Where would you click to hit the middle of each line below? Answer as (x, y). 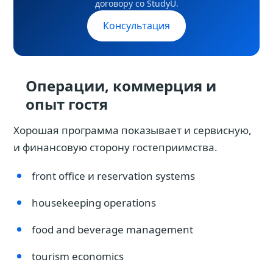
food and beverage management (112, 229)
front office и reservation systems (113, 176)
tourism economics (78, 256)
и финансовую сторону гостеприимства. (115, 147)
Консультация (136, 26)
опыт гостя (67, 104)
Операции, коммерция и (121, 86)
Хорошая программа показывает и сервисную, (133, 130)
